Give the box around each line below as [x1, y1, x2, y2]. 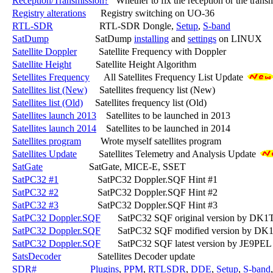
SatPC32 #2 [12, 186, 58, 197]
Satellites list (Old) [12, 97, 83, 108]
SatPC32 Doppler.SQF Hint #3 [58, 199, 218, 210]
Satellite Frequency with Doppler [77, 46, 226, 57]
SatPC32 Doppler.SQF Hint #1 [58, 174, 218, 185]
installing [134, 33, 169, 44]
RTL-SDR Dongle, [53, 20, 176, 31]
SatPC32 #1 [12, 174, 58, 185]
